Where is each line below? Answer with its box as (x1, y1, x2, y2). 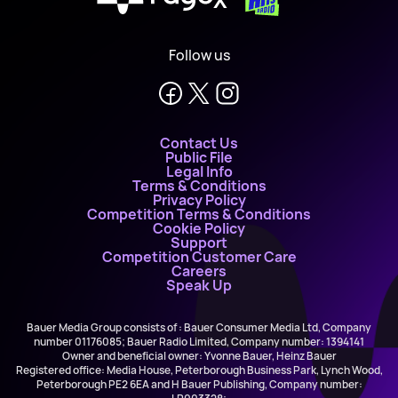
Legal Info (165, 162, 233, 181)
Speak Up (166, 275, 232, 295)
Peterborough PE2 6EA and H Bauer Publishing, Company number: (36, 377, 362, 392)
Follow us (168, 45, 230, 65)
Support (171, 233, 227, 252)
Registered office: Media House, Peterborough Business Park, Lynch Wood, (15, 362, 383, 378)
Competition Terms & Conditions (87, 204, 311, 224)
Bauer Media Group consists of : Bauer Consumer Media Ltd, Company (27, 320, 371, 335)
